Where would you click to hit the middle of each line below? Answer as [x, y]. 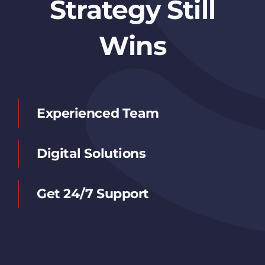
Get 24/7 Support [93, 194]
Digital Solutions [91, 153]
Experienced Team [98, 113]
